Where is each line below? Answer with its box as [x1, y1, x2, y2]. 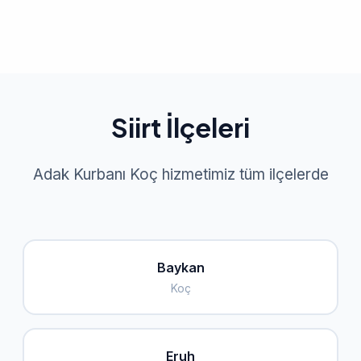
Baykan [156, 259, 205, 276]
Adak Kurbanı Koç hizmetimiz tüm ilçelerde [32, 165, 329, 184]
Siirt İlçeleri [111, 111, 250, 143]
